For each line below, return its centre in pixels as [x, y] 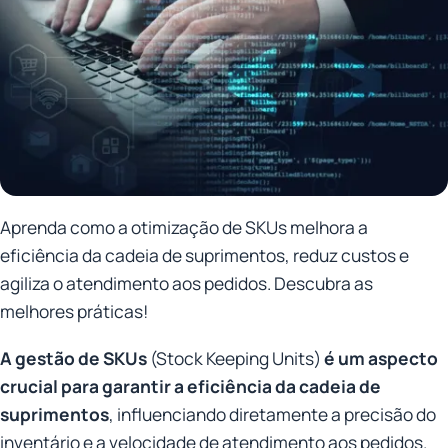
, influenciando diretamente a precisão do [272, 413]
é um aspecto [381, 357]
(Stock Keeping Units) [235, 357]
